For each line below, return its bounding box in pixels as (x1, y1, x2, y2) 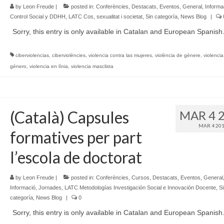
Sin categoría (145, 13, 177, 19)
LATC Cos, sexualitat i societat (68, 13, 142, 19)
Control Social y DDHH (9, 13, 65, 19)
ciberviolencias (15, 52, 49, 58)
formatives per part (9, 127, 142, 147)
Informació (9, 184, 35, 190)
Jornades (38, 184, 61, 190)
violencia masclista (70, 63, 113, 69)
